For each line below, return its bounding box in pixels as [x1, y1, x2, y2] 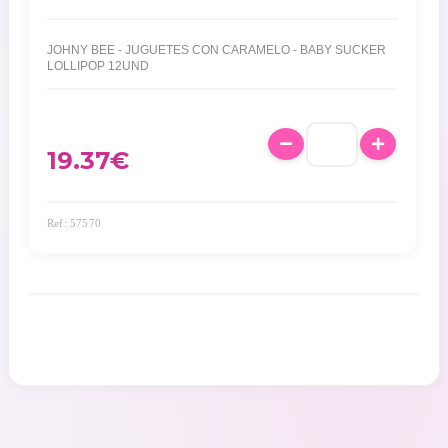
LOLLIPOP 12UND [47, 58, 149, 73]
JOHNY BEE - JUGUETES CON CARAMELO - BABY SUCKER [47, 42, 386, 57]
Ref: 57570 [47, 216, 101, 229]
